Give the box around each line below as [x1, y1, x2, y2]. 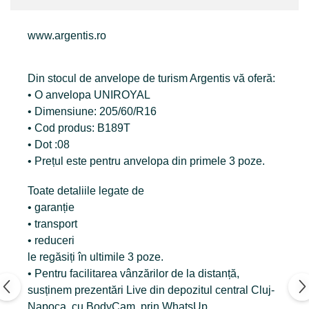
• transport [28, 218, 77, 230]
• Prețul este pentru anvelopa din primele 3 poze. [28, 155, 265, 167]
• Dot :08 [28, 139, 70, 150]
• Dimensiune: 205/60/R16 [28, 106, 157, 117]
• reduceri [28, 235, 74, 246]
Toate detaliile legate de [28, 185, 144, 197]
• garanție [28, 201, 74, 213]
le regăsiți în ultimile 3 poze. [28, 251, 163, 263]
